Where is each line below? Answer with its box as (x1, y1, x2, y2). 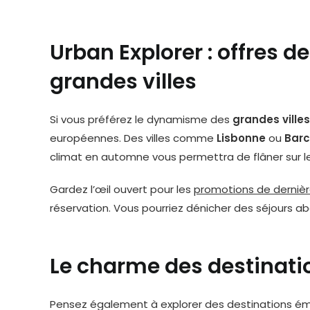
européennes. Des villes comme (50, 131, 217, 145)
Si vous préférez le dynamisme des (50, 112, 232, 127)
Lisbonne (217, 131, 266, 145)
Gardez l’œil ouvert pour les (50, 182, 194, 197)
